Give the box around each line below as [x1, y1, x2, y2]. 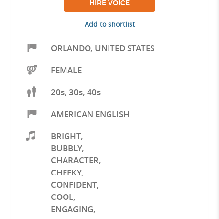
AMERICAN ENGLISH [50, 108, 130, 120]
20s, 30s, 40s [50, 86, 101, 98]
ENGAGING [50, 203, 93, 215]
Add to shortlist [84, 20, 135, 29]
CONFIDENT [50, 179, 97, 191]
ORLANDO [50, 42, 90, 54]
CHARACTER [50, 154, 99, 166]
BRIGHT [50, 130, 81, 142]
